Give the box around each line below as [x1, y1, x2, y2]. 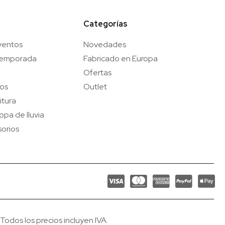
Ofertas [83, 67, 111, 78]
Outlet [83, 81, 107, 92]
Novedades [83, 39, 126, 50]
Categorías [83, 19, 128, 30]
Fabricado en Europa [83, 53, 158, 64]
